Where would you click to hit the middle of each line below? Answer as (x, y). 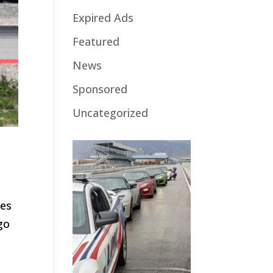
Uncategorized (111, 112)
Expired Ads (103, 17)
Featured (96, 41)
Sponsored (100, 89)
